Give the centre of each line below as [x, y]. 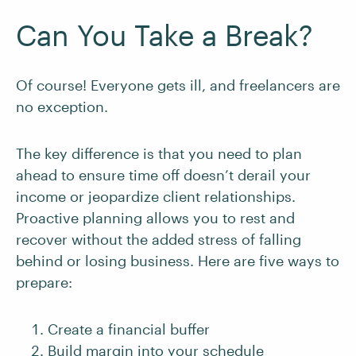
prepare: [44, 282]
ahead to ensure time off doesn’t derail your [163, 175]
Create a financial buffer [129, 329]
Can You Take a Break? [164, 35]
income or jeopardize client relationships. [156, 196]
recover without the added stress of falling [159, 239]
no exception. [64, 106]
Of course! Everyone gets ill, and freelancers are [178, 85]
